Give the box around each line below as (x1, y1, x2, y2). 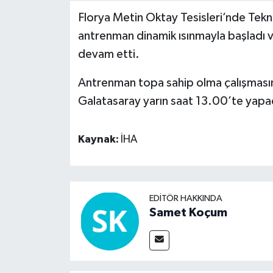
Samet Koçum (149, 206, 227, 219)
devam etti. (77, 48, 140, 60)
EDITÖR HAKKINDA (149, 193, 222, 203)
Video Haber (32, 23, 96, 34)
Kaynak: (77, 133, 121, 145)
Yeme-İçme (32, 85, 90, 96)
